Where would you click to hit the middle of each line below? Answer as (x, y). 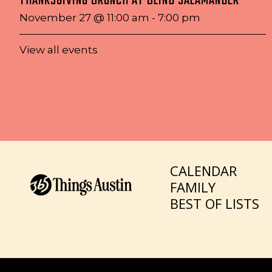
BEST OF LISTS (215, 203)
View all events (59, 50)
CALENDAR (204, 171)
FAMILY (193, 187)
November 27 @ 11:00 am (84, 18)
